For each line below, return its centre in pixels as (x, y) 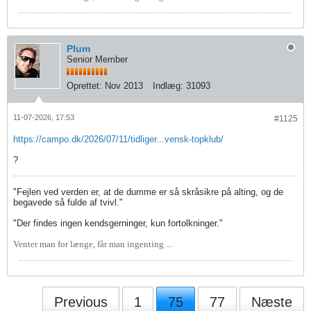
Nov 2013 (124, 85)
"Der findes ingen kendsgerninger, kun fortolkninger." (118, 223)
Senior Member (97, 59)
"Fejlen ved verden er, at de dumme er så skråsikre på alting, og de (148, 192)
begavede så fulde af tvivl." (68, 202)
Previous (81, 302)
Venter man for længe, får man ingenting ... (93, 244)
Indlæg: (168, 85)
